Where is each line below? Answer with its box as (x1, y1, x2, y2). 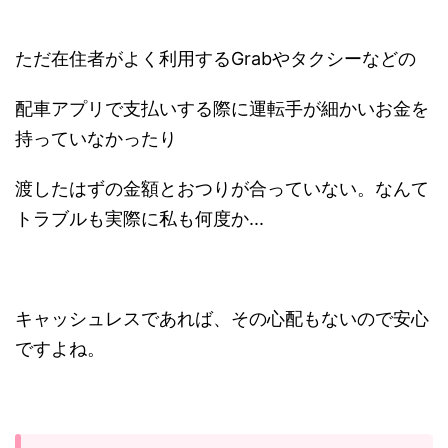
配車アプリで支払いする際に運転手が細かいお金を (15, 97, 429, 119)
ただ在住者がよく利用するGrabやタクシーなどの (15, 47, 416, 69)
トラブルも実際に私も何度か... (15, 207, 264, 229)
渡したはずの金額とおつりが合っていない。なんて (15, 177, 429, 199)
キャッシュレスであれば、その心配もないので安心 (15, 307, 429, 329)
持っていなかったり (15, 127, 177, 149)
